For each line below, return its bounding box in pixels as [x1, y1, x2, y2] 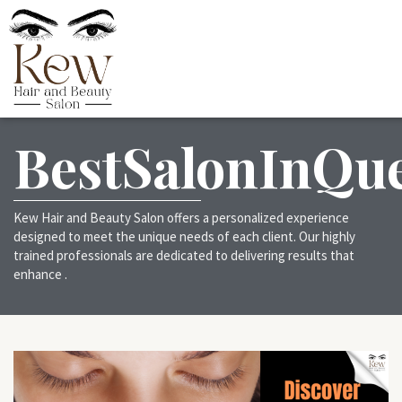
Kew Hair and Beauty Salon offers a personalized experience [13, 209, 349, 226]
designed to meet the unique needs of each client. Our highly [13, 228, 355, 245]
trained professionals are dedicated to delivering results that [13, 247, 354, 264]
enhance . [13, 266, 67, 283]
